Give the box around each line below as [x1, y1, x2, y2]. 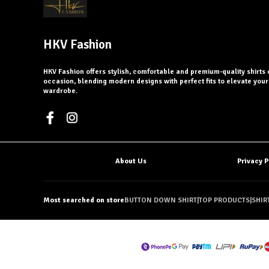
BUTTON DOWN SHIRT [124, 196, 197, 205]
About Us [115, 157, 147, 166]
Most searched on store [43, 196, 124, 205]
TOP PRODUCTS [199, 196, 250, 205]
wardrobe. [43, 86, 77, 96]
